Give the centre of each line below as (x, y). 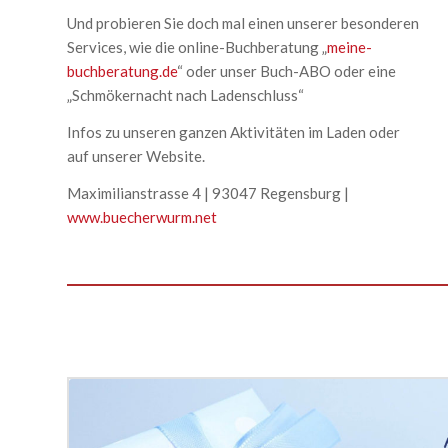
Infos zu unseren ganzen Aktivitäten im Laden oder (233, 132)
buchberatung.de (122, 71)
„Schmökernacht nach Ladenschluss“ (185, 95)
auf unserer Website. (136, 156)
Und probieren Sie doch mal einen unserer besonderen (243, 23)
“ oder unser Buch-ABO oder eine (286, 71)
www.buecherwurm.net (142, 216)
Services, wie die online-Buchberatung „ (197, 47)
